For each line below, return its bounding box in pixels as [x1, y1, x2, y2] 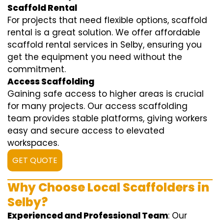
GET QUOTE [12, 155, 57, 166]
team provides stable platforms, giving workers [7, 112, 207, 125]
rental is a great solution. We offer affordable [7, 27, 200, 39]
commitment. [7, 63, 66, 76]
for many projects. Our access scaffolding [7, 100, 188, 112]
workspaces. [7, 137, 59, 149]
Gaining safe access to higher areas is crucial [7, 88, 204, 100]
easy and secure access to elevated [7, 125, 165, 137]
